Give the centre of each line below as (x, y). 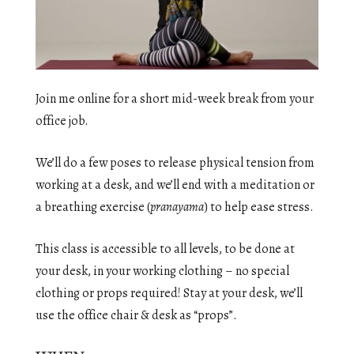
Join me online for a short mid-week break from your (175, 99)
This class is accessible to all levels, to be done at (165, 249)
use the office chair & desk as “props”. (136, 316)
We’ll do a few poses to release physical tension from (175, 163)
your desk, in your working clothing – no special (162, 271)
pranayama (177, 207)
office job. (62, 121)
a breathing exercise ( (93, 207)
